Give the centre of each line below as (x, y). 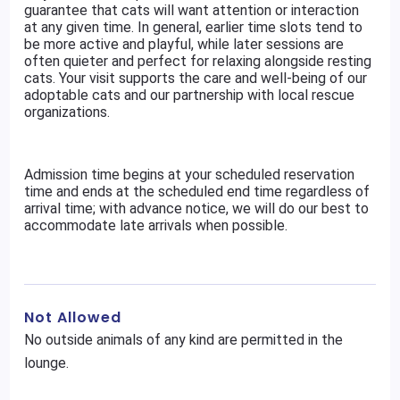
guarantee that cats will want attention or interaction (192, 10)
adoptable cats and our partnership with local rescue (190, 95)
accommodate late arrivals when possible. (156, 225)
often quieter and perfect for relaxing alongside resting (198, 61)
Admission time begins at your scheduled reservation (190, 175)
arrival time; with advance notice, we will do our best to (197, 208)
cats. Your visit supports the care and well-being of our (196, 78)
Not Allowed (73, 317)
